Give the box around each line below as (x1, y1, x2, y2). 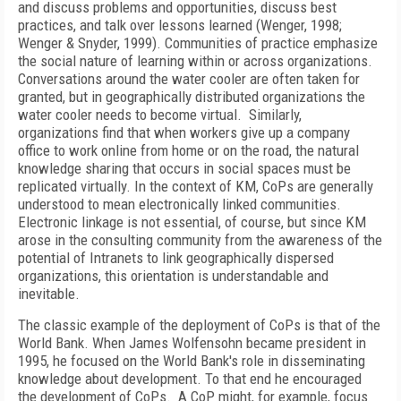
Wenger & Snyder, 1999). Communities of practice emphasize (18, 34, 378, 52)
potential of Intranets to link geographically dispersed (18, 249, 334, 267)
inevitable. (18, 285, 80, 303)
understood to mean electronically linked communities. (18, 195, 341, 213)
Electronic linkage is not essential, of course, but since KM (18, 213, 366, 231)
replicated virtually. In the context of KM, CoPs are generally (18, 177, 373, 195)
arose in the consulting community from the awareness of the (18, 231, 382, 249)
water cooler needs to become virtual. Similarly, (18, 106, 302, 124)
